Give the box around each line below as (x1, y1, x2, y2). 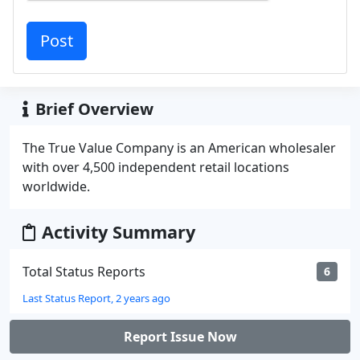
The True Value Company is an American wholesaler (22, 139, 336, 157)
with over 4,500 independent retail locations (22, 158, 289, 176)
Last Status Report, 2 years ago (22, 291, 170, 305)
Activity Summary (42, 220, 195, 243)
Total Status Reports (22, 263, 145, 280)
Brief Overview (35, 98, 153, 120)
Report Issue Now (123, 328, 237, 346)
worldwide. (22, 178, 90, 195)
